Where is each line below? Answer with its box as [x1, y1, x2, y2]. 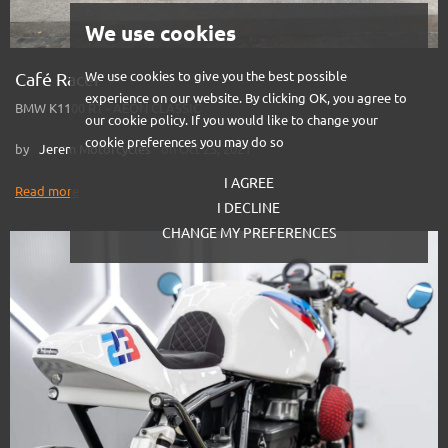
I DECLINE [217, 200, 281, 217]
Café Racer [15, 68, 101, 89]
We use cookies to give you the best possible [84, 69, 347, 84]
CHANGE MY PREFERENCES [161, 225, 336, 242]
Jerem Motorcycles [39, 141, 151, 156]
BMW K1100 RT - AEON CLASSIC [15, 100, 201, 115]
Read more [15, 183, 79, 198]
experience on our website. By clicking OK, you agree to [84, 91, 407, 106]
